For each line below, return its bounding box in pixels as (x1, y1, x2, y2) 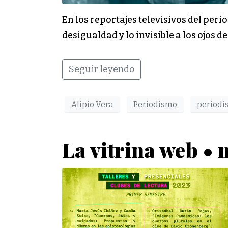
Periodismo (133, 99, 177, 109)
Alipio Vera (71, 99, 113, 109)
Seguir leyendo (69, 64, 134, 75)
